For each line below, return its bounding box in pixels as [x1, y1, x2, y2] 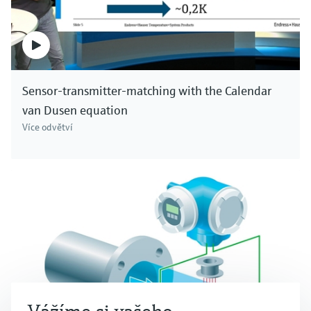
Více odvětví [22, 120, 73, 133]
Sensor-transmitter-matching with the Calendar [22, 82, 271, 99]
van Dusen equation [22, 101, 128, 118]
